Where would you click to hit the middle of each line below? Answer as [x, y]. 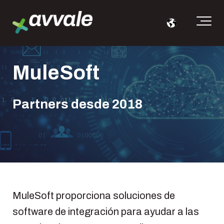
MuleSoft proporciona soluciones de [94, 195]
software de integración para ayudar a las [106, 211]
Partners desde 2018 [77, 104]
